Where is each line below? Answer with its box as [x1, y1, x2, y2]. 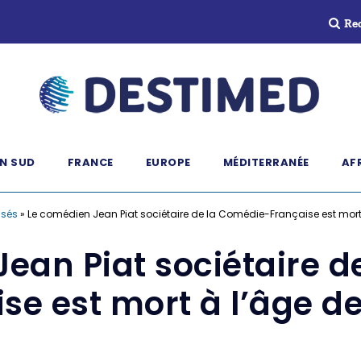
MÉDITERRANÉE [222, 155, 309, 170]
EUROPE [145, 155, 191, 170]
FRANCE [67, 155, 114, 170]
